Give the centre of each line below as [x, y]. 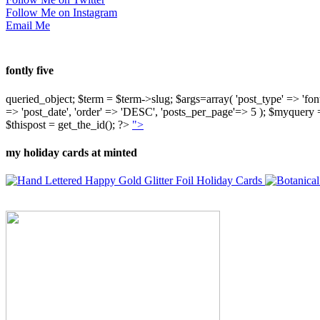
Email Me [28, 26]
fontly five [30, 71]
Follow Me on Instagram [61, 13]
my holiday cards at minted [71, 152]
